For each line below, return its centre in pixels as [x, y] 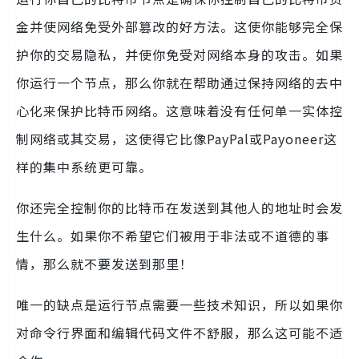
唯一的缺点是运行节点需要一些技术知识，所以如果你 [179, 304]
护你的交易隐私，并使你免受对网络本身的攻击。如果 [179, 54]
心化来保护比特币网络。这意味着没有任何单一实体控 [179, 110]
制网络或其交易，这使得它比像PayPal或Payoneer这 [177, 138]
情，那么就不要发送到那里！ [105, 263]
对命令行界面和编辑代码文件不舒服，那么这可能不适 [179, 332]
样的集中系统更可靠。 [84, 166]
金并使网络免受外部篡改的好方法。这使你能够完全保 [179, 26]
